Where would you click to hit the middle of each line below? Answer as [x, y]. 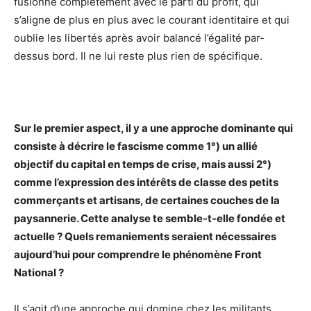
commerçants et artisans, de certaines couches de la [147, 200]
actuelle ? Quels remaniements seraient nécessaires [145, 236]
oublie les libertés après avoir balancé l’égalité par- [139, 37]
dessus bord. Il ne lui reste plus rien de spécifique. [138, 56]
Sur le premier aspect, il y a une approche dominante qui [153, 128]
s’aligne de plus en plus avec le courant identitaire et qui [152, 19]
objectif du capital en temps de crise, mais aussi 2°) [143, 164]
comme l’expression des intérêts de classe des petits [146, 182]
